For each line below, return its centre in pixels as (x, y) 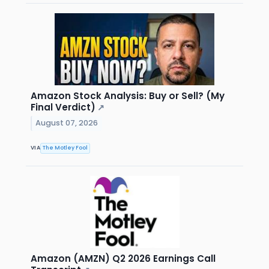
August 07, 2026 (67, 123)
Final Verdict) (63, 107)
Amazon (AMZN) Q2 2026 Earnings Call (123, 258)
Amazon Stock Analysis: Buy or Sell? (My (128, 95)
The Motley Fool (65, 148)
